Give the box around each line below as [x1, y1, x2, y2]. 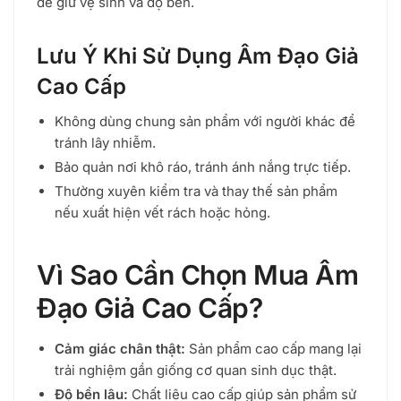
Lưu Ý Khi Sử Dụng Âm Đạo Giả [37, 43, 359, 70]
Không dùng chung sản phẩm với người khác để [55, 113, 355, 131]
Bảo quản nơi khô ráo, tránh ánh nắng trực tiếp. [55, 158, 351, 176]
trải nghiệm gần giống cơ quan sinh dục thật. [55, 361, 337, 379]
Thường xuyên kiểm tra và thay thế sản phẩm [55, 183, 337, 200]
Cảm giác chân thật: [55, 339, 185, 357]
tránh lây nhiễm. [55, 134, 156, 152]
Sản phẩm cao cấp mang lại [185, 339, 362, 357]
